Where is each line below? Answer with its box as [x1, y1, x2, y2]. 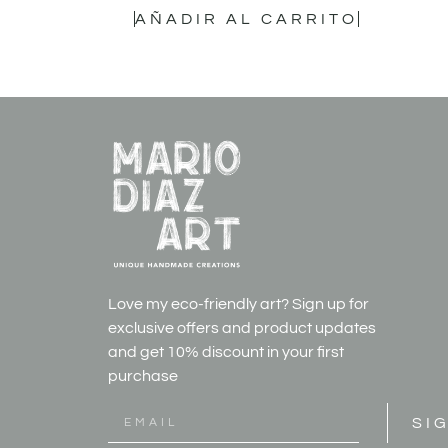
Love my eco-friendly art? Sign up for [107, 296, 369, 313]
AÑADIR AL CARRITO [134, 10, 358, 27]
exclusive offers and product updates [107, 320, 376, 337]
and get [107, 344, 167, 361]
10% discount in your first [166, 344, 344, 361]
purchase [107, 368, 178, 385]
